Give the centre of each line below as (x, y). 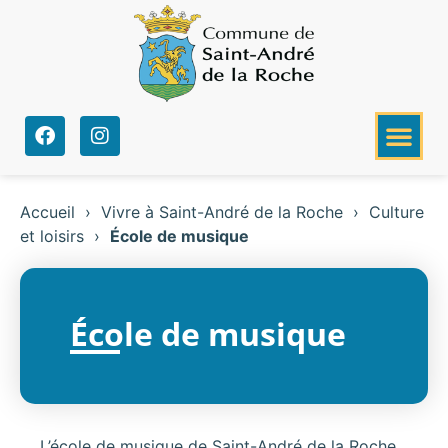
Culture (396, 212)
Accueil (47, 212)
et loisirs (52, 236)
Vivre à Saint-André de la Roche (222, 212)
